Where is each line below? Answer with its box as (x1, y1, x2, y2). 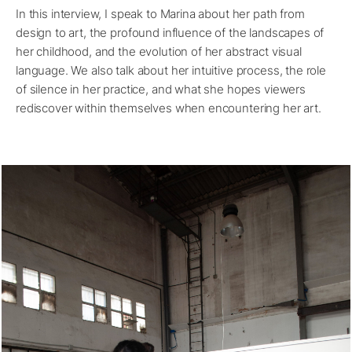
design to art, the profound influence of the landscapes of (16, 25, 324, 41)
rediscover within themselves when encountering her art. (16, 101, 321, 116)
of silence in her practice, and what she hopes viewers (16, 82, 306, 97)
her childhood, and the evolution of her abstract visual (16, 44, 302, 60)
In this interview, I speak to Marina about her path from (16, 6, 305, 22)
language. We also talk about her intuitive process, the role (16, 63, 327, 79)
